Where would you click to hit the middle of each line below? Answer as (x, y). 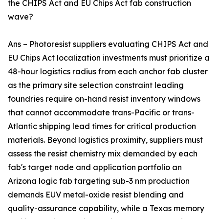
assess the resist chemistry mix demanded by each (103, 154)
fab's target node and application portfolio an (95, 167)
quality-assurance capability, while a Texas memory (106, 208)
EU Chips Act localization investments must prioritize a (109, 58)
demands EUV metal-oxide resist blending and (96, 195)
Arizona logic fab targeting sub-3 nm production (99, 181)
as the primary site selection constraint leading (96, 85)
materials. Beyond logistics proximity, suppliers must (105, 140)
